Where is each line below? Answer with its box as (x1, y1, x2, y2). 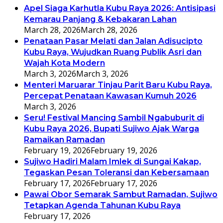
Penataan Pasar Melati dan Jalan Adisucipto (24, 36, 203, 46)
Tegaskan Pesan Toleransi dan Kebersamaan (24, 168, 209, 178)
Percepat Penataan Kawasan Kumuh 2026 (24, 91, 197, 101)
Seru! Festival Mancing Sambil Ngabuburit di (24, 113, 204, 123)
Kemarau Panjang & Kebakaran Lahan (24, 14, 177, 24)
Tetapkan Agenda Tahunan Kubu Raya (24, 201, 181, 211)
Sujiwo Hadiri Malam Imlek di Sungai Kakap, (24, 157, 201, 167)
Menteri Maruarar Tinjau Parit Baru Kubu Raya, (24, 80, 212, 90)
